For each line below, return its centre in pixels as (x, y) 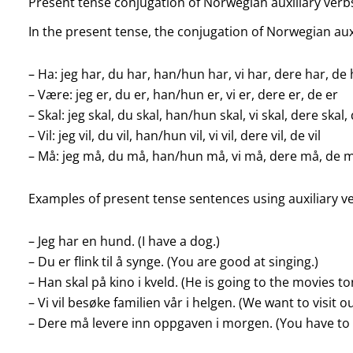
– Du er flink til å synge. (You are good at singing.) (173, 262)
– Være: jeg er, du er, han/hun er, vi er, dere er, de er (183, 95)
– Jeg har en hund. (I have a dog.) (124, 242)
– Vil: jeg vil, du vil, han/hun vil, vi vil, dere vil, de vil (174, 136)
